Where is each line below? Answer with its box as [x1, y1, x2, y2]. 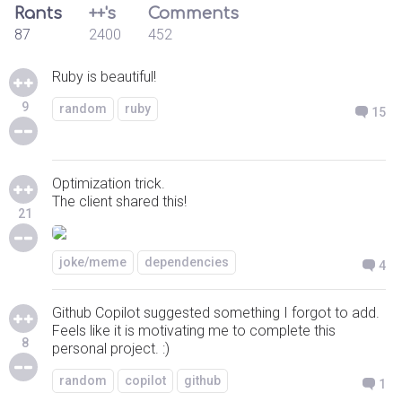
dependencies [144, 255, 229, 269]
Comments [148, 4, 239, 22]
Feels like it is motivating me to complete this [52, 322, 336, 339]
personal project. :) [52, 340, 170, 357]
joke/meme [59, 255, 127, 269]
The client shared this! [52, 193, 187, 210]
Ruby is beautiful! [52, 68, 156, 85]
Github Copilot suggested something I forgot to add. [52, 304, 380, 321]
